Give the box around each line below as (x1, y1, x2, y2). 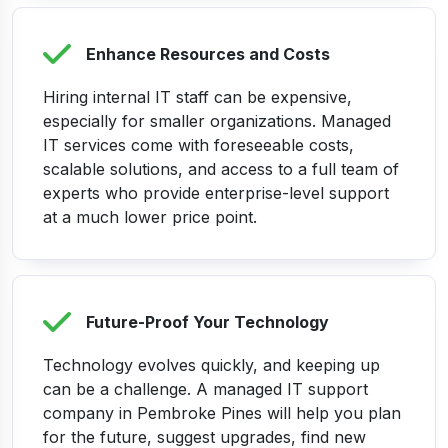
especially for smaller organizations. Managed (43, 111, 391, 132)
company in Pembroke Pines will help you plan (43, 403, 401, 424)
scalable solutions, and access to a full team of (43, 159, 399, 180)
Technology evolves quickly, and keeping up (43, 355, 380, 376)
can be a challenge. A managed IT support (43, 379, 368, 400)
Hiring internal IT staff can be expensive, (43, 87, 352, 108)
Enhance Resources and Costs (86, 44, 330, 65)
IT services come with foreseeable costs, (43, 135, 354, 156)
